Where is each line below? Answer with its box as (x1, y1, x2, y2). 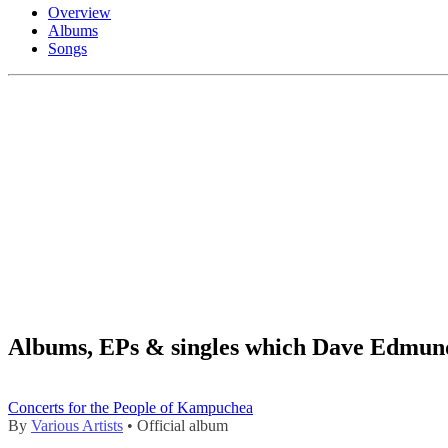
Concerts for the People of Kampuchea (8, 398, 253, 416)
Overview (48, 3, 111, 21)
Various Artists (31, 416, 123, 434)
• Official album (123, 416, 228, 434)
